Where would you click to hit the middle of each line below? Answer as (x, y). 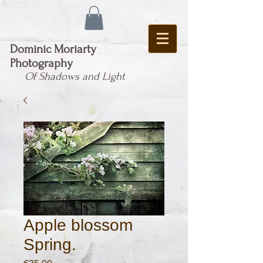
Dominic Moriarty (53, 49)
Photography (41, 63)
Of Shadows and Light (75, 76)
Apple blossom (78, 225)
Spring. (50, 244)
